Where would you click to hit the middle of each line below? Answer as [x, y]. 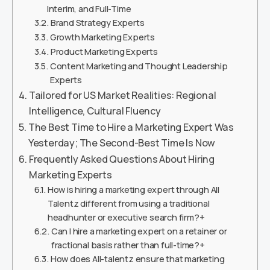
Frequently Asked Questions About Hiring [122, 159]
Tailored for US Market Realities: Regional [122, 95]
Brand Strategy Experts [97, 22]
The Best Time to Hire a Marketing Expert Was [131, 127]
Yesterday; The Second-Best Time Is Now [122, 143]
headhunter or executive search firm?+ [126, 217]
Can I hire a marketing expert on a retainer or [139, 231]
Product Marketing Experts [104, 51]
